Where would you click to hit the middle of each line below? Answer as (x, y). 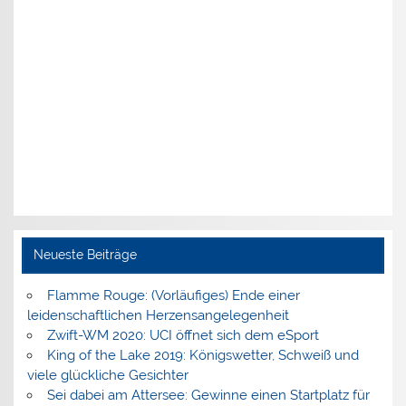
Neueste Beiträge (85, 255)
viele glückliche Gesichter (108, 376)
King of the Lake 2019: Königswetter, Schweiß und (203, 356)
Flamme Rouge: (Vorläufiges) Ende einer (173, 296)
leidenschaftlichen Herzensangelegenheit (159, 316)
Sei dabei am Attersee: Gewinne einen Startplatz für (208, 396)
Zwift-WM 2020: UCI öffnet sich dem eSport (183, 336)
